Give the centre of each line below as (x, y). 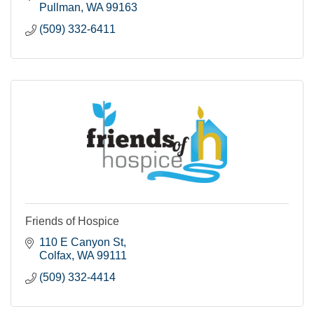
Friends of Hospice (72, 221)
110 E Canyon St (81, 242)
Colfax (55, 255)
